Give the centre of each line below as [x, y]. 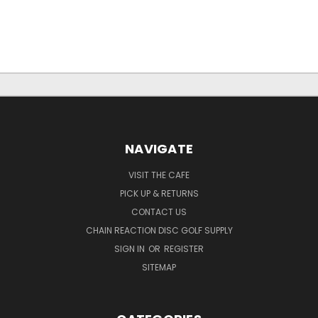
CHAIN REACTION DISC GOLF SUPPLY [159, 230]
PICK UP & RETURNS [159, 193]
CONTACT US [159, 212]
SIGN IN [131, 248]
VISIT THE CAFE [159, 175]
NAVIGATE [159, 148]
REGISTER [184, 248]
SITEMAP [159, 267]
